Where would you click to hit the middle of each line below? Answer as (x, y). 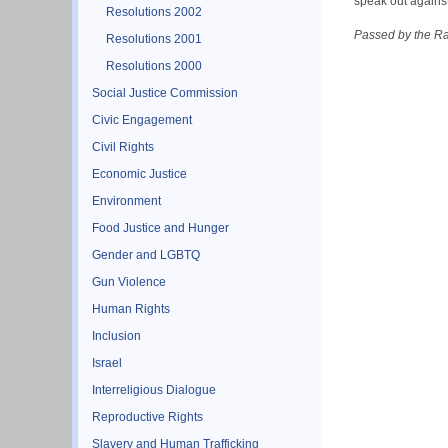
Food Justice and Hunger (160, 227)
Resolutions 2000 (154, 65)
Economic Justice (139, 173)
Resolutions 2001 (154, 38)
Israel (107, 362)
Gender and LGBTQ (146, 254)
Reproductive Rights (147, 416)
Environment (126, 200)
